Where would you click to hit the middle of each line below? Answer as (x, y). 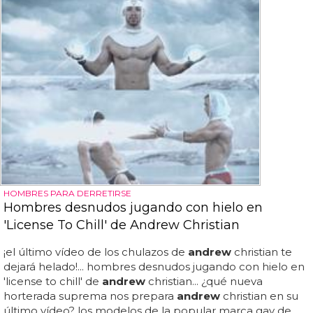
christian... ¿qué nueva (204, 282)
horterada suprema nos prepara (90, 296)
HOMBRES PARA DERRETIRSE (67, 194)
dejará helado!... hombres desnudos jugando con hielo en (154, 267)
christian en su (259, 296)
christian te (262, 252)
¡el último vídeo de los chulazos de (96, 252)
